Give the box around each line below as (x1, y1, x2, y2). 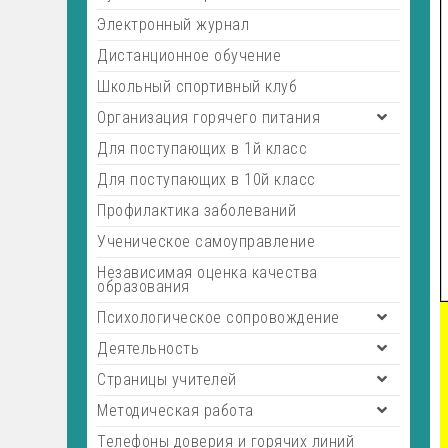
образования (97, 277, 190, 296)
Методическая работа (97, 401, 254, 420)
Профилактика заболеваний (97, 201, 297, 220)
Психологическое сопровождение (97, 308, 340, 327)
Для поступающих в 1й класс (97, 139, 308, 158)
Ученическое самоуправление (97, 232, 316, 251)
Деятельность (97, 339, 200, 358)
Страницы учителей (97, 370, 237, 389)
